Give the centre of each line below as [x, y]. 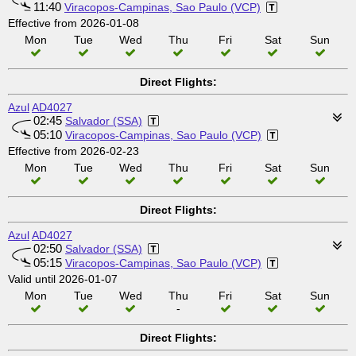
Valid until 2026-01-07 [63, 279]
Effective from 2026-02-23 [74, 151]
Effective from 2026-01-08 [74, 23]
